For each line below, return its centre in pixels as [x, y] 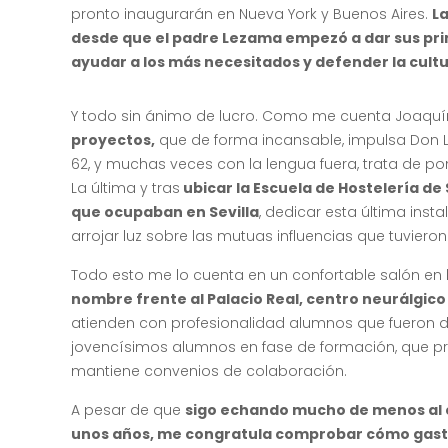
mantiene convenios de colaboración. [209, 370]
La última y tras [126, 187]
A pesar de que [128, 409]
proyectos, [113, 139]
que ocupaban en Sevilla [165, 211]
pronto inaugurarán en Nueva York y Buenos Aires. [252, 13]
